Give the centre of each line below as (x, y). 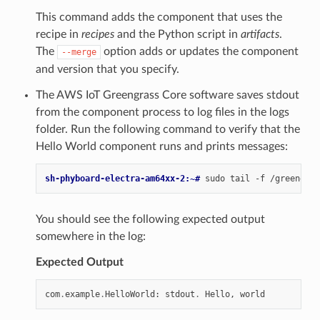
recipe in (58, 34)
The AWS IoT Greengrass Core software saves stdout (167, 95)
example (82, 294)
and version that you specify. (107, 69)
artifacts (260, 34)
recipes (97, 34)
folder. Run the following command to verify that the (167, 129)
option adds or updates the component (199, 51)
